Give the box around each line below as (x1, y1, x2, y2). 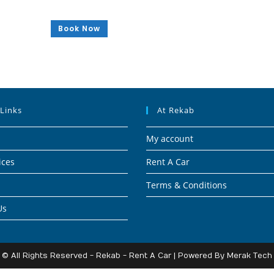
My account (146, 132, 193, 144)
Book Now (58, 23, 101, 34)
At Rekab (157, 104, 194, 116)
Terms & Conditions (146, 179, 227, 191)
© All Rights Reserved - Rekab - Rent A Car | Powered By (2, 251, 227, 260)
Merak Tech (227, 251, 272, 260)
